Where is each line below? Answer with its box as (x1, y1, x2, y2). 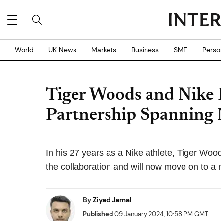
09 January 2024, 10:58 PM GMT (113, 210, 208, 218)
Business (131, 45, 159, 54)
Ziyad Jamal (93, 195, 132, 204)
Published (83, 210, 113, 218)
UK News (48, 45, 76, 54)
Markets (91, 45, 116, 54)
